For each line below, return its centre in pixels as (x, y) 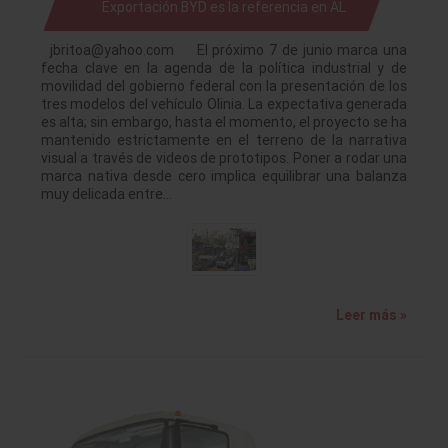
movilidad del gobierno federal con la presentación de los (224, 86)
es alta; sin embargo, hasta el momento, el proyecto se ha (224, 122)
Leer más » (371, 314)
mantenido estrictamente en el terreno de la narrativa (224, 140)
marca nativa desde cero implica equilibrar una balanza (224, 176)
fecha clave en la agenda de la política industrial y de (224, 68)
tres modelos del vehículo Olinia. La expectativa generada (224, 104)
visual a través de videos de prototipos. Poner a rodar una (224, 158)
